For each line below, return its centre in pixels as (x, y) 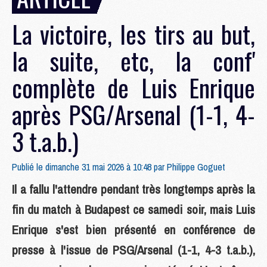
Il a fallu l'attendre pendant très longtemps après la (133, 189)
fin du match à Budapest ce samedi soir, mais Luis (133, 209)
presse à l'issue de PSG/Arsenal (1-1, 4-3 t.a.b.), (133, 250)
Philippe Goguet (196, 167)
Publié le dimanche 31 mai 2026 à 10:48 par (89, 167)
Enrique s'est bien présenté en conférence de (133, 230)
